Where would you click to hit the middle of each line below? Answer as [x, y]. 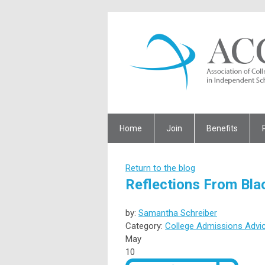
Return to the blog [160, 168]
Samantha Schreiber [178, 213]
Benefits [222, 128]
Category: [145, 226]
